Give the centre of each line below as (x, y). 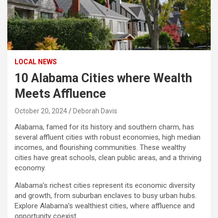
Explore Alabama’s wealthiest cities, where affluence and (105, 206)
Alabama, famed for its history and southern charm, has (104, 127)
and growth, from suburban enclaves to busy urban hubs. (106, 196)
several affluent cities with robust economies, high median (108, 137)
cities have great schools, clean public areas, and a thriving (108, 158)
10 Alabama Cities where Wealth (103, 78)
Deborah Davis (95, 111)
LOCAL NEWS (36, 62)
